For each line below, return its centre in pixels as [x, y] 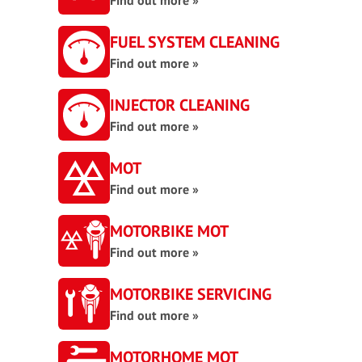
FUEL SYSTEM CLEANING [195, 42]
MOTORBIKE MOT [169, 231]
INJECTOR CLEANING [180, 105]
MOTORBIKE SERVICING [191, 294]
